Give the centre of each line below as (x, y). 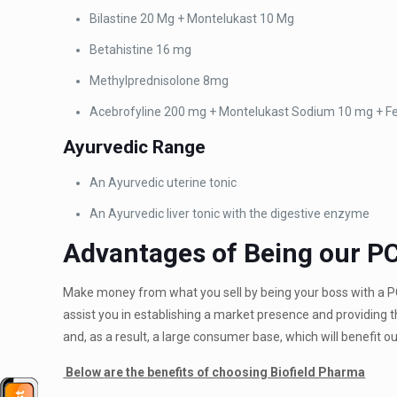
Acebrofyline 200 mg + (155, 112)
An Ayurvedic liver (141, 214)
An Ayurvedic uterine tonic (163, 183)
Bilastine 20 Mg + (139, 19)
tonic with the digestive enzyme (281, 214)
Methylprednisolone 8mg (160, 81)
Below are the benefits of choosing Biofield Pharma (214, 372)
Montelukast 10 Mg (241, 19)
